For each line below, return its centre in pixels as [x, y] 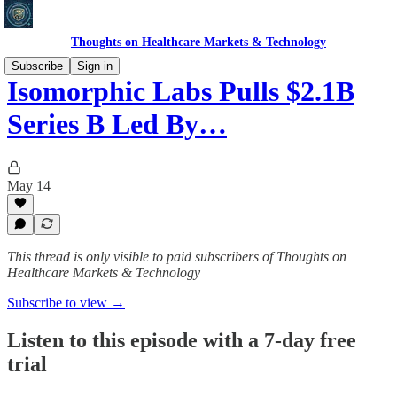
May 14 [29, 185]
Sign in [95, 66]
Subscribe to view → [66, 303]
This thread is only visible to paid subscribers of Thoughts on [177, 257]
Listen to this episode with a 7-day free [182, 340]
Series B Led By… [117, 125]
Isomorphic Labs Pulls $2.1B [181, 92]
